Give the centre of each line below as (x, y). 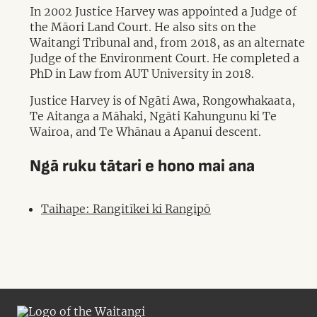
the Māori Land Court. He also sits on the (143, 27)
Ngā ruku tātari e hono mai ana (142, 166)
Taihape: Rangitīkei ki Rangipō (126, 208)
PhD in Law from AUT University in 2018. (142, 74)
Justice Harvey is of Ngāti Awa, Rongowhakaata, (162, 100)
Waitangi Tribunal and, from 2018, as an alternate (167, 42)
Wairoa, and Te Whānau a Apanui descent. (145, 132)
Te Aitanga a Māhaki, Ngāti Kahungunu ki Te (153, 116)
